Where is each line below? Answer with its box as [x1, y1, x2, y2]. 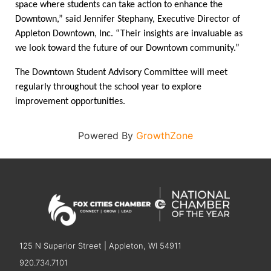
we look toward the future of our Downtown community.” [15, 44, 242, 53]
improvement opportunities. [15, 97, 128, 106]
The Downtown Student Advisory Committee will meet [15, 68, 227, 77]
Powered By [78, 129, 136, 142]
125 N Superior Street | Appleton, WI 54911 [19, 240, 182, 250]
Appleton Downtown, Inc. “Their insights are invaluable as [15, 29, 243, 39]
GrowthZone [136, 129, 193, 142]
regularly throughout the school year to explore [15, 82, 201, 92]
